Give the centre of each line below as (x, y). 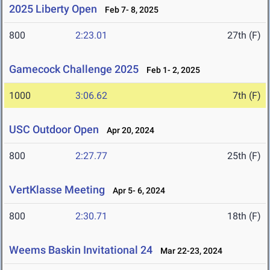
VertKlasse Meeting (57, 190)
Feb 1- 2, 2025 (171, 70)
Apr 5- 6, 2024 (136, 191)
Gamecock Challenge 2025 (74, 69)
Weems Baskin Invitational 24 (81, 250)
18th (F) (244, 216)
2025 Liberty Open (53, 9)
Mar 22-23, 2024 (189, 251)
